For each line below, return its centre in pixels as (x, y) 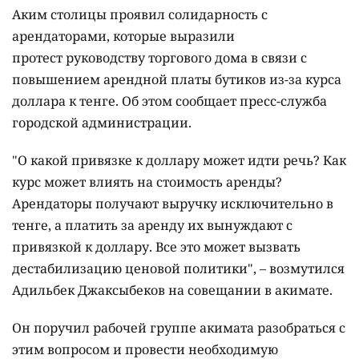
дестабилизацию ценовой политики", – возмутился (178, 269)
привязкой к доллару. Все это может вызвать (156, 247)
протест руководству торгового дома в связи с (159, 58)
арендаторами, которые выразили (123, 36)
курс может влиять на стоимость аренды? (147, 182)
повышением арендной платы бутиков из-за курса (177, 80)
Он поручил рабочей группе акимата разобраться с (179, 328)
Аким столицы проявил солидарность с (140, 15)
